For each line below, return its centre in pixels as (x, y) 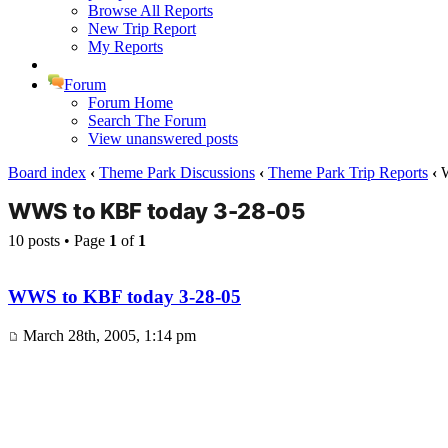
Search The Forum (147, 120)
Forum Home (130, 102)
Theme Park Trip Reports (348, 172)
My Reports (125, 46)
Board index (47, 172)
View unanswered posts (163, 138)
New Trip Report (142, 28)
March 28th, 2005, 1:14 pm (107, 336)
